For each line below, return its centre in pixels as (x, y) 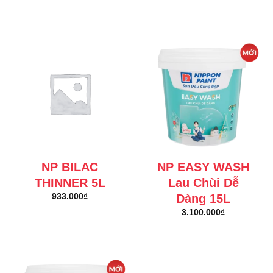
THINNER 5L (70, 183)
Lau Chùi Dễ (203, 183)
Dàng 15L (203, 198)
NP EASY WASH (203, 167)
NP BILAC (70, 167)
